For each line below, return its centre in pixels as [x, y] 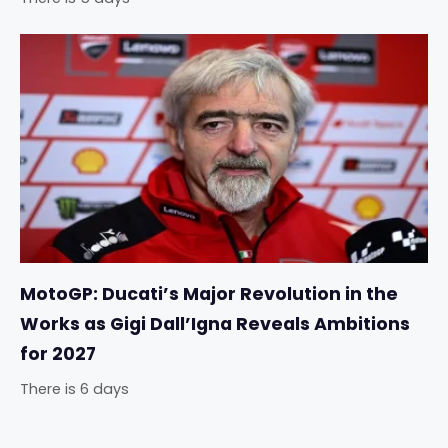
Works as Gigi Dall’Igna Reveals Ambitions [215, 324]
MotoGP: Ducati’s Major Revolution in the [209, 294]
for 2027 [58, 354]
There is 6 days [74, 389]
